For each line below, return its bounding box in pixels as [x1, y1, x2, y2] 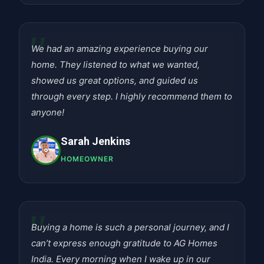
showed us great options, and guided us [31, 75, 198, 86]
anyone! [31, 107, 64, 118]
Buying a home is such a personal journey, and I [31, 222, 229, 233]
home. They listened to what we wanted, [31, 59, 200, 70]
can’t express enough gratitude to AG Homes [31, 237, 217, 249]
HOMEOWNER [61, 154, 114, 163]
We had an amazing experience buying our [31, 43, 208, 54]
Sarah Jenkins [61, 135, 130, 147]
